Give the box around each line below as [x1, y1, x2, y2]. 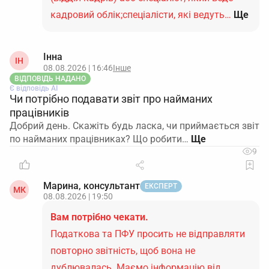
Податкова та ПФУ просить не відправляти [50, 228, 245, 240]
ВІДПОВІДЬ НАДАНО [14, 74, 86, 83]
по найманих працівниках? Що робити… [10, 133, 189, 145]
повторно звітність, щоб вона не [50, 245, 195, 256]
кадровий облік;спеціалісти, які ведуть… [50, 9, 231, 20]
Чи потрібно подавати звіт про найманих [10, 92, 213, 105]
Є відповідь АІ [10, 84, 58, 92]
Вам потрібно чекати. [50, 211, 148, 223]
